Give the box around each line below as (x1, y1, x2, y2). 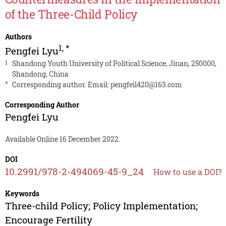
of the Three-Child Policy (5, 7, 137, 22)
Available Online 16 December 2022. (5, 134, 120, 144)
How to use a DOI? (153, 166, 221, 178)
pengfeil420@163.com (110, 80, 182, 90)
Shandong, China (12, 69, 69, 79)
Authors (5, 32, 32, 42)
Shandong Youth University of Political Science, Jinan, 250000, (12, 59, 216, 69)
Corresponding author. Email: (12, 80, 110, 90)
